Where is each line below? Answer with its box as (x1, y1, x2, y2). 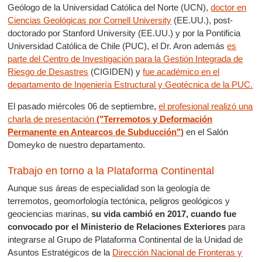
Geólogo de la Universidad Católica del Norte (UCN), (8, 2, 211, 12)
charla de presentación (8, 114, 97, 124)
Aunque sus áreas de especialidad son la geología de (8, 183, 211, 193)
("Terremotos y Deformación (96, 114, 213, 124)
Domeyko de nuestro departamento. (8, 140, 146, 150)
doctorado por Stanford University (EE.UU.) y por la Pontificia (8, 28, 241, 38)
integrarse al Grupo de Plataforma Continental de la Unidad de (8, 235, 243, 244)
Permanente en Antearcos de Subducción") (8, 127, 184, 137)
